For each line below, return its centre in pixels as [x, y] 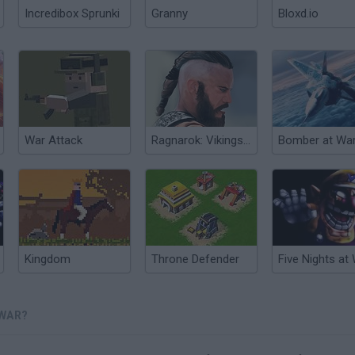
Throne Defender [195, 259]
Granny [170, 13]
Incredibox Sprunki [72, 13]
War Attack [53, 140]
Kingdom [48, 259]
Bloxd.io [298, 13]
